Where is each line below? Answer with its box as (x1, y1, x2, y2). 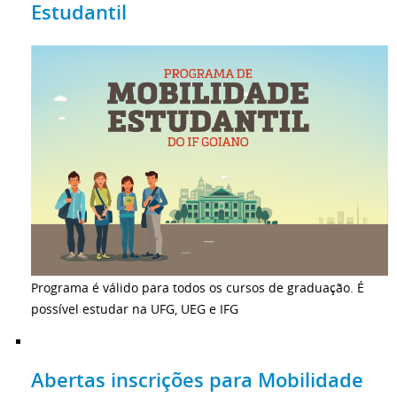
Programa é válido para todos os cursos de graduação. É (31, 279, 364, 297)
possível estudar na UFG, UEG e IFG (31, 300, 238, 318)
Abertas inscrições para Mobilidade (31, 366, 363, 393)
